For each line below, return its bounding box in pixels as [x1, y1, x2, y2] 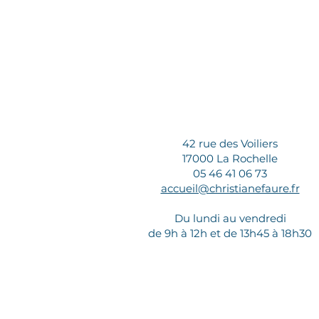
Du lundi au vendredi [174, 211, 286, 225]
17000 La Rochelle [182, 152, 278, 165]
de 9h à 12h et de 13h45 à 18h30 [148, 226, 312, 240]
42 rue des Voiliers [182, 137, 278, 150]
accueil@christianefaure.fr [160, 182, 300, 195]
